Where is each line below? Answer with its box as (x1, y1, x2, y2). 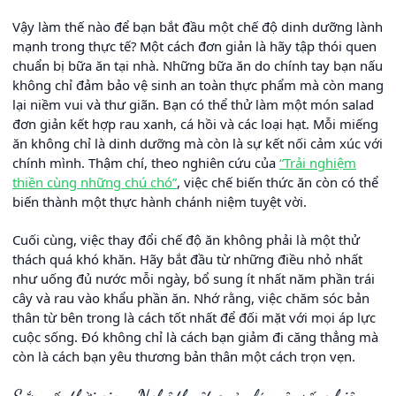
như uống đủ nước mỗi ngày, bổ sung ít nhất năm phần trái (12, 270, 375, 288)
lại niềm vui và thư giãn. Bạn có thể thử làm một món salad (12, 95, 374, 114)
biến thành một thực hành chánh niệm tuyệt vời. (12, 193, 307, 211)
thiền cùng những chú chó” (12, 173, 177, 192)
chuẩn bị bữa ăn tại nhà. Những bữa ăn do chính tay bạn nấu (12, 57, 383, 75)
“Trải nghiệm (279, 154, 356, 172)
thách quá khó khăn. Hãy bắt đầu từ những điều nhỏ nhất (12, 250, 362, 269)
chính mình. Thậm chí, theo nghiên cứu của (12, 154, 279, 172)
